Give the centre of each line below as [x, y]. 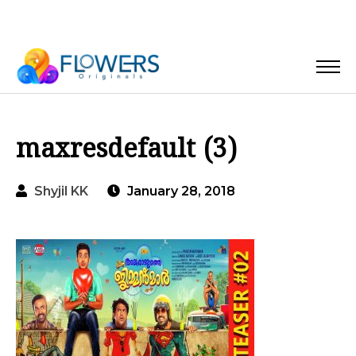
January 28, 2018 [180, 192]
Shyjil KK [61, 192]
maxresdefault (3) [126, 151]
